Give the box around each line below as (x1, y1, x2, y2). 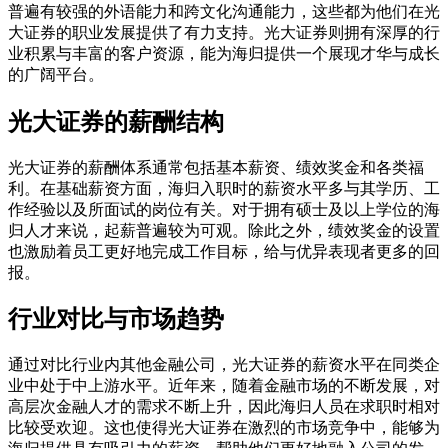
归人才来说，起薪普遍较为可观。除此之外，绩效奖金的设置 (8, 221, 440, 239)
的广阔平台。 (8, 65, 104, 83)
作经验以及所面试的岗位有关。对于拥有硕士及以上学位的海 (8, 200, 440, 218)
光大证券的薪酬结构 (8, 108, 224, 135)
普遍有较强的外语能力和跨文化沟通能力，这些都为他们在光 (8, 2, 440, 20)
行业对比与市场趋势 (8, 306, 224, 333)
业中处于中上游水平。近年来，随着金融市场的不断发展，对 (8, 377, 440, 395)
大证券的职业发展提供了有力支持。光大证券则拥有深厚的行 (8, 23, 440, 41)
